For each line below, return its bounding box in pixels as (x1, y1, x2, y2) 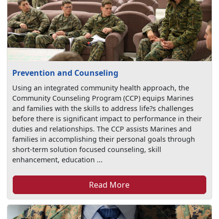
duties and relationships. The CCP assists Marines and (12, 124, 192, 133)
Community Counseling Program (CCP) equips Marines (12, 93, 194, 103)
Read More (89, 179, 130, 190)
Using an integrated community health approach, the (12, 83, 190, 92)
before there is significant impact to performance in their (12, 113, 202, 123)
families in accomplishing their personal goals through (12, 134, 196, 144)
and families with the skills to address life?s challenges (12, 103, 194, 113)
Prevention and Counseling (12, 67, 119, 78)
